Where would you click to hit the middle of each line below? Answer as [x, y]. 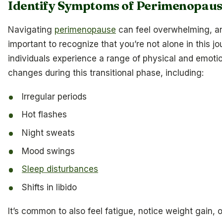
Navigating [31, 29]
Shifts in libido [50, 187]
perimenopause [85, 29]
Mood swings [49, 151]
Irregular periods [55, 96]
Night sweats [49, 133]
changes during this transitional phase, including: [106, 73]
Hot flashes [45, 115]
